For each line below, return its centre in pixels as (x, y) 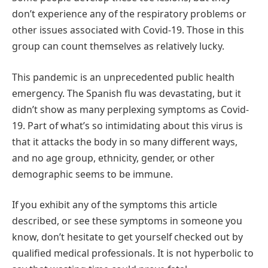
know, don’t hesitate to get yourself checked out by (127, 237)
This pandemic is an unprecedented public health (123, 77)
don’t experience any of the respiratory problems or (129, 14)
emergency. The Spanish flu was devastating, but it (127, 93)
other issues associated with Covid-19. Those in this (128, 30)
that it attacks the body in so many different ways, (125, 141)
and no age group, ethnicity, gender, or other (113, 158)
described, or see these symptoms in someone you (127, 221)
